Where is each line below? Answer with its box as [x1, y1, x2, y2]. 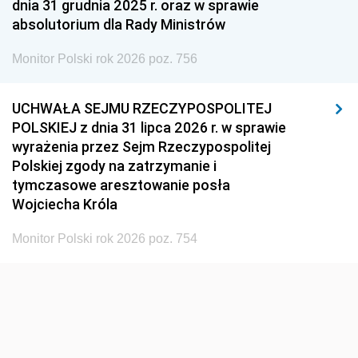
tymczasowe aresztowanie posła [12, 175, 230, 194]
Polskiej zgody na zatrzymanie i [12, 156, 217, 175]
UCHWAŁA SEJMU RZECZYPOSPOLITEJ [12, 98, 272, 117]
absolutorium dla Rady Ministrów [12, 14, 225, 34]
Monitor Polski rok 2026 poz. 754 [12, 231, 197, 245]
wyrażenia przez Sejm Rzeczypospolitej [12, 137, 271, 156]
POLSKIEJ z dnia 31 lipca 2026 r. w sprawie [12, 117, 286, 137]
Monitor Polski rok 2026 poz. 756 [12, 51, 197, 66]
